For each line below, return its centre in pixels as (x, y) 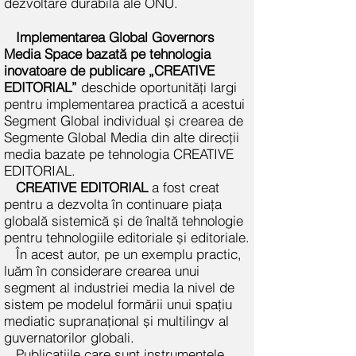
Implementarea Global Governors (115, 37)
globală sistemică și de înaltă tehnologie (124, 221)
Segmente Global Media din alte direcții (122, 137)
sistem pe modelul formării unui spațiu (118, 304)
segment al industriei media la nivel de (119, 287)
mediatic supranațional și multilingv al (116, 321)
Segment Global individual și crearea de (124, 120)
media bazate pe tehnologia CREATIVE (119, 154)
